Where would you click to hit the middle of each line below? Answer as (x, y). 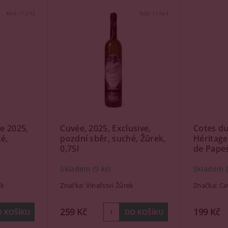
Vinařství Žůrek (110, 185)
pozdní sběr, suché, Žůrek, (113, 138)
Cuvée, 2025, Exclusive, (106, 128)
